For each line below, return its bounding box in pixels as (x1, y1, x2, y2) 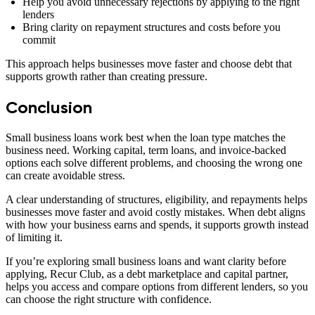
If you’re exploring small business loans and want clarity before (6, 255, 286, 267)
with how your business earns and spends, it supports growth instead (6, 218, 309, 231)
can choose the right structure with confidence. (6, 292, 212, 305)
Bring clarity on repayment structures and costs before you (22, 20, 281, 33)
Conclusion (6, 96, 92, 117)
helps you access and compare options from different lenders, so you (6, 280, 308, 292)
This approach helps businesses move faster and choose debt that (6, 57, 292, 70)
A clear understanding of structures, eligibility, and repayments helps (6, 193, 307, 205)
